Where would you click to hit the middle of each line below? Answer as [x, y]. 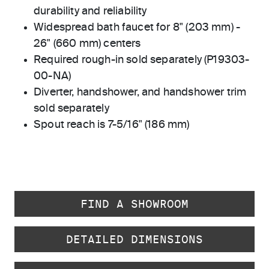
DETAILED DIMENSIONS [134, 239]
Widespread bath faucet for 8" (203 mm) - [137, 28]
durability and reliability [90, 11]
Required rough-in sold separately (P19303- [142, 60]
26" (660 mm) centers [87, 44]
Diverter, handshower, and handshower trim [140, 92]
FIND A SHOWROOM [134, 204]
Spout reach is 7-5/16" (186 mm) [112, 125]
